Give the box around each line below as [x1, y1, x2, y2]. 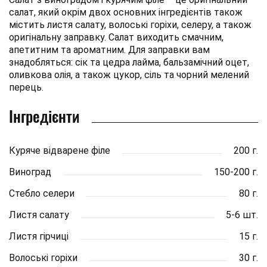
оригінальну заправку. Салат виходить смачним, [9, 31, 223, 43]
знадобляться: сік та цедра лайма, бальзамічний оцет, [9, 56, 249, 68]
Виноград [9, 166, 51, 178]
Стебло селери [9, 187, 74, 199]
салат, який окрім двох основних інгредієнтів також [9, 6, 243, 18]
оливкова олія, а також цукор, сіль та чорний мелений [9, 69, 249, 80]
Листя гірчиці [9, 230, 69, 242]
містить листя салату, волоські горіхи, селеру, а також [9, 18, 252, 30]
